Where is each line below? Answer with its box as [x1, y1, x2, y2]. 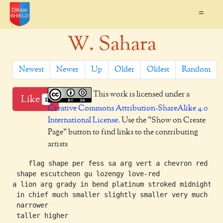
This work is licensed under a [92, 90, 190, 99]
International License [48, 116, 118, 124]
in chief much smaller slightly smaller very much [12, 191, 208, 199]
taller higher [12, 212, 68, 220]
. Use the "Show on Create [118, 116, 206, 124]
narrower [12, 201, 48, 209]
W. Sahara [67, 34, 156, 54]
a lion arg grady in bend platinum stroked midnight [12, 180, 212, 188]
